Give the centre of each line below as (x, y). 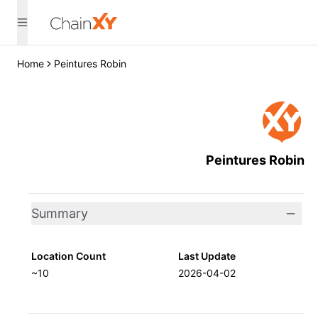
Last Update (207, 256)
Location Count (68, 256)
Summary (60, 213)
